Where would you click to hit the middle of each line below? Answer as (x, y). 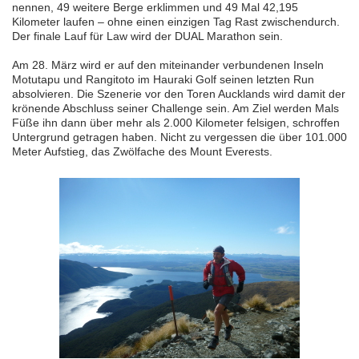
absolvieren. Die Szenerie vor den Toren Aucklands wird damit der (179, 93)
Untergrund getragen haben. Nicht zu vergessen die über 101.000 (179, 137)
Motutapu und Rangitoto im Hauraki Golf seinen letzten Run (163, 79)
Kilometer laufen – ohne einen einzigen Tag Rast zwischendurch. (176, 21)
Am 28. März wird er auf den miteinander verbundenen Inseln (168, 65)
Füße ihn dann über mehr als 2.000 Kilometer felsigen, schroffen (176, 122)
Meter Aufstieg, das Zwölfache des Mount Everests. (142, 151)
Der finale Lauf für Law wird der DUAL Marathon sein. (147, 36)
